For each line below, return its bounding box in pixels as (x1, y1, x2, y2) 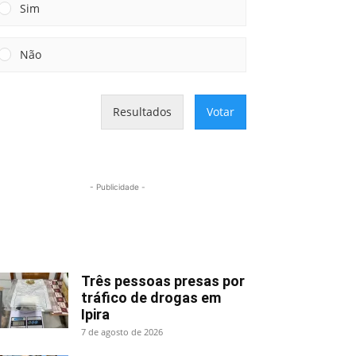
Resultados (113, 103, 172, 119)
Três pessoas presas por (81, 272, 245, 289)
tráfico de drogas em (81, 288, 221, 306)
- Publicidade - (90, 181, 145, 192)
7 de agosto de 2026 (81, 325, 163, 338)
